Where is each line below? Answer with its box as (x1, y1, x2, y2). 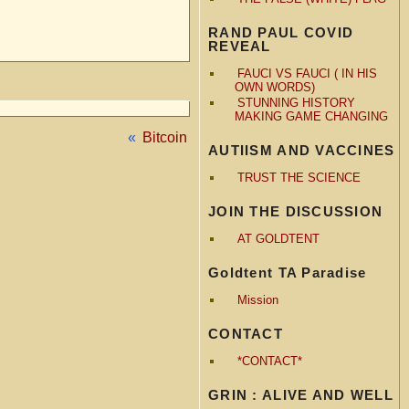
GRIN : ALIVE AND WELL (208, 386, 393, 403)
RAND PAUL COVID (208, 24, 354, 40)
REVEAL (208, 37, 271, 54)
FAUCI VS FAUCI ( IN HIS (236, 66, 377, 80)
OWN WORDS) (234, 79, 315, 94)
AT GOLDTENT (236, 231, 320, 246)
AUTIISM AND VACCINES (208, 142, 395, 158)
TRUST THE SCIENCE (236, 170, 361, 184)
